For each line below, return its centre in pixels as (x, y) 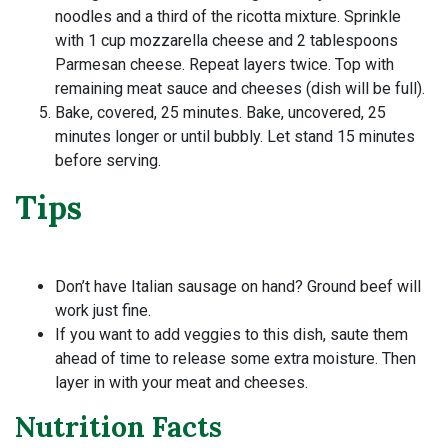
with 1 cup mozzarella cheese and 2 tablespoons (226, 41)
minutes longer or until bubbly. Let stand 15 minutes (235, 137)
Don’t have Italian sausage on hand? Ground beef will (238, 287)
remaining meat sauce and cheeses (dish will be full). (240, 89)
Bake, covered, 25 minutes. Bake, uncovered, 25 (220, 113)
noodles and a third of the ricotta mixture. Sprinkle (228, 17)
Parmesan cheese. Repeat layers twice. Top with (224, 65)
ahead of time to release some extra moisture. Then (235, 359)
